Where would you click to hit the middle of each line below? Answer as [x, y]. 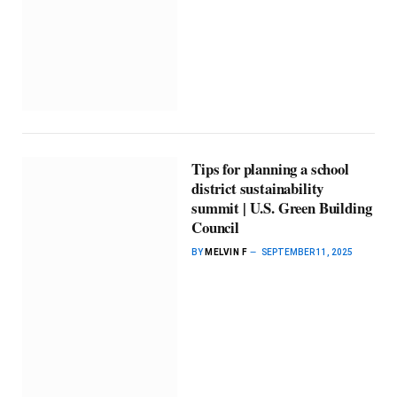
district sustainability [258, 188]
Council [215, 227]
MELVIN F [226, 252]
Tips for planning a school [270, 168]
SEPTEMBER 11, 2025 [307, 252]
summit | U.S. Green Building [282, 207]
